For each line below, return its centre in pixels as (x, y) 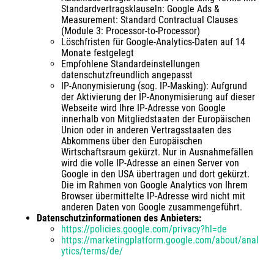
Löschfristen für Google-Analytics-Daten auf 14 (153, 42)
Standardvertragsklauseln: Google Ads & (140, 9)
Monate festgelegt (98, 53)
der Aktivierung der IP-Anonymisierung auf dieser (158, 97)
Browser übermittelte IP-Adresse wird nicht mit (153, 196)
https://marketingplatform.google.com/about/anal (160, 240)
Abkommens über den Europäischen (132, 141)
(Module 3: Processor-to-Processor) (131, 31)
